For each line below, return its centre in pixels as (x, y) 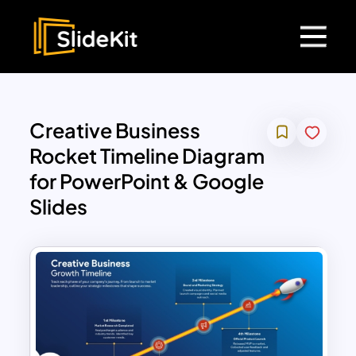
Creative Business (115, 131)
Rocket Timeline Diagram (147, 156)
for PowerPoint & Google (147, 182)
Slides (59, 207)
